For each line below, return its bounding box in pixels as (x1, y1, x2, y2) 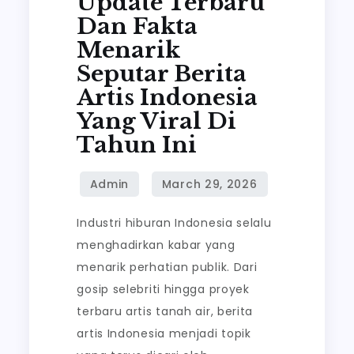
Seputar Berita (77, 60, 247, 88)
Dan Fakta (77, 13, 198, 40)
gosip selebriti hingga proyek (77, 281, 250, 297)
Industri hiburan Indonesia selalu (77, 215, 272, 231)
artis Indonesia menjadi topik (77, 326, 251, 341)
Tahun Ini (77, 131, 198, 159)
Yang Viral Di (77, 107, 237, 135)
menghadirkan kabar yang (77, 237, 235, 253)
